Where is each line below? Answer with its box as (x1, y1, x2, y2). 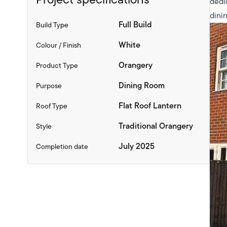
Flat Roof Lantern (118, 100, 181, 111)
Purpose (35, 81, 62, 91)
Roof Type (35, 101, 67, 111)
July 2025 (118, 140, 155, 152)
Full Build (118, 19, 152, 30)
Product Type (35, 60, 78, 70)
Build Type (35, 20, 68, 30)
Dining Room (118, 80, 165, 91)
